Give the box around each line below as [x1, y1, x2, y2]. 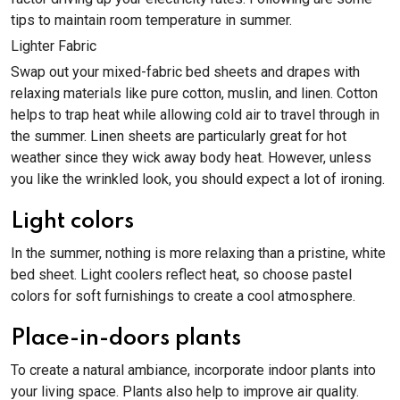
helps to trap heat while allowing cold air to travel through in [11, 106, 379, 123]
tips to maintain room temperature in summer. [11, 12, 296, 29]
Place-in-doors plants [11, 327, 241, 350]
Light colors [11, 210, 134, 233]
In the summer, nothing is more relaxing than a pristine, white [11, 245, 386, 262]
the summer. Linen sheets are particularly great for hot [11, 128, 346, 145]
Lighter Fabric [11, 37, 96, 54]
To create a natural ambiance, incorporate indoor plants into [11, 362, 376, 379]
